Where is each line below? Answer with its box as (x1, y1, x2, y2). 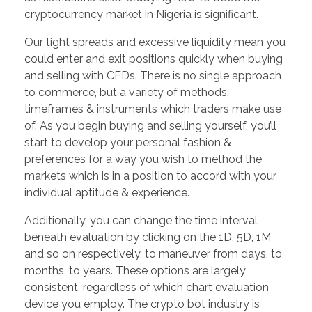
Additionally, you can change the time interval (24, 214, 258, 228)
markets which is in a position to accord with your (24, 169, 276, 183)
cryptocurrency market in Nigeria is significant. (24, 8, 258, 22)
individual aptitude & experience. (24, 186, 189, 200)
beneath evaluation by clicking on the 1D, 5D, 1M (24, 231, 271, 244)
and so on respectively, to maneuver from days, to (24, 247, 282, 261)
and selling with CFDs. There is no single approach (24, 69, 281, 83)
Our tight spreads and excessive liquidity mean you (24, 36, 286, 49)
